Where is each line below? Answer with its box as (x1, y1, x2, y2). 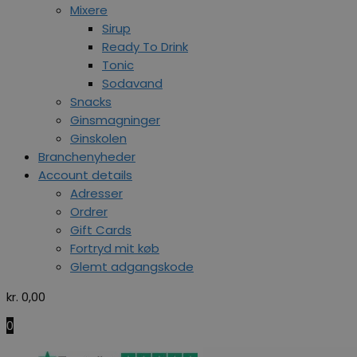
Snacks (70, 92, 112, 110)
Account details (38, 166, 132, 183)
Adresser (70, 184, 123, 202)
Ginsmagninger (70, 111, 160, 128)
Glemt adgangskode (70, 257, 194, 275)
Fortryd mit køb (70, 239, 159, 257)
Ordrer (70, 202, 108, 220)
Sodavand (102, 74, 163, 92)
